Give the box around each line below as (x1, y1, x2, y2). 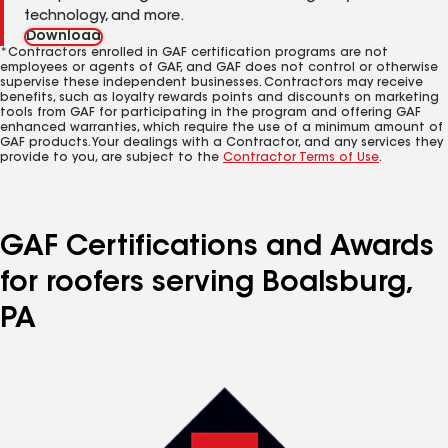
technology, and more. (24, 10, 184, 24)
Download (26, 30, 101, 44)
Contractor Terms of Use (223, 152, 379, 164)
